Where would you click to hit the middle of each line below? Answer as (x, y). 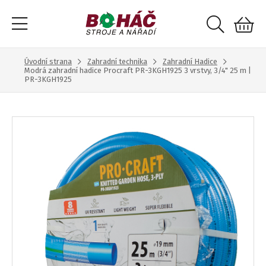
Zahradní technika (117, 61)
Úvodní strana (48, 61)
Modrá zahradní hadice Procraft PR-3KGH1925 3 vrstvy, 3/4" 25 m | (138, 70)
